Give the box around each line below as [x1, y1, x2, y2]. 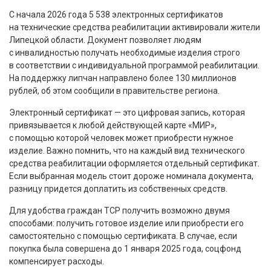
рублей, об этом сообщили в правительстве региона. [9, 86, 220, 96]
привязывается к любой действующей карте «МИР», [9, 120, 217, 130]
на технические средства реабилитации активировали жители [9, 22, 260, 32]
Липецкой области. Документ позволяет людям [9, 35, 201, 45]
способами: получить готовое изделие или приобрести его [9, 218, 244, 228]
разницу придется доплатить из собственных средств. [9, 184, 227, 194]
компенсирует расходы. [9, 256, 104, 266]
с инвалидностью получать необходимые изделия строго [9, 48, 240, 57]
